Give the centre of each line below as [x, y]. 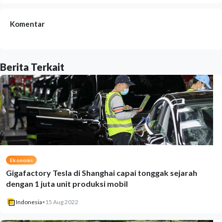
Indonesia [29, 202]
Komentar [27, 24]
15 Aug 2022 [62, 202]
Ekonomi [21, 160]
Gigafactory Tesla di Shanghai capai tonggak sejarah [102, 173]
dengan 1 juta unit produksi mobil [67, 184]
